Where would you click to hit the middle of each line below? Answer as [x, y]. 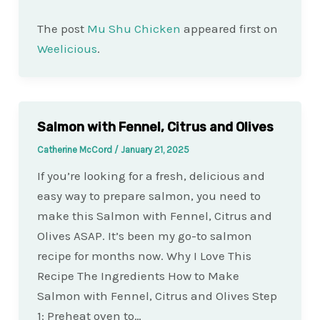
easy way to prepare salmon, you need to [149, 196]
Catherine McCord [75, 150]
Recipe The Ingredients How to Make [138, 276]
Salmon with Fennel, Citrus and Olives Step [157, 296]
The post [62, 29]
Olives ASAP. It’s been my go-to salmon [144, 236]
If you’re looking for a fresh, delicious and [151, 176]
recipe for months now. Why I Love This [144, 256]
